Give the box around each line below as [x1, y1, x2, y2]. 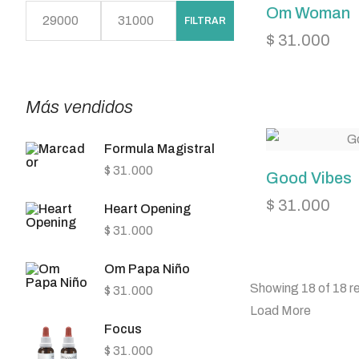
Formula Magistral [104, 142, 215, 155]
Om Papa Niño [104, 262, 190, 276]
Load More [250, 304, 311, 317]
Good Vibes [266, 169, 352, 187]
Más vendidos [26, 98, 133, 117]
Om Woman [266, 4, 350, 22]
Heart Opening [104, 202, 191, 216]
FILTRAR [184, 15, 226, 26]
